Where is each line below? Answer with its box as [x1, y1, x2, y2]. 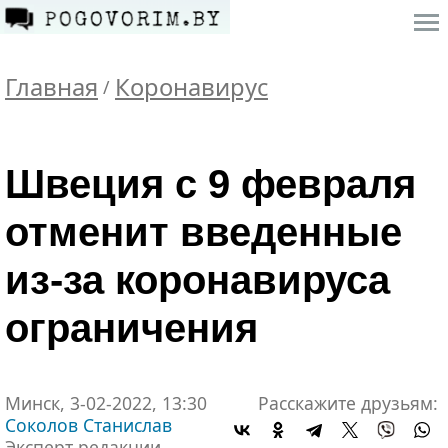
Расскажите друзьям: [258, 391, 438, 415]
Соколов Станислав [5, 413, 172, 437]
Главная [5, 71, 98, 103]
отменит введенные [5, 210, 402, 254]
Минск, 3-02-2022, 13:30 [5, 391, 207, 415]
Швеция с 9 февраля [5, 162, 416, 206]
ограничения [5, 306, 258, 350]
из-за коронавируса [5, 258, 390, 302]
